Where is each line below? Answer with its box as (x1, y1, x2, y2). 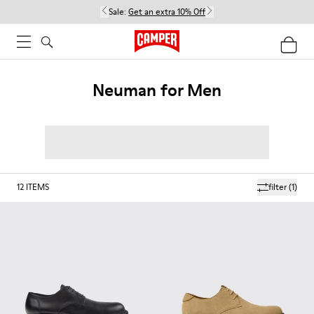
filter (268, 181, 287, 193)
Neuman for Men (93, 78, 221, 102)
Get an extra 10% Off (128, 6, 205, 18)
